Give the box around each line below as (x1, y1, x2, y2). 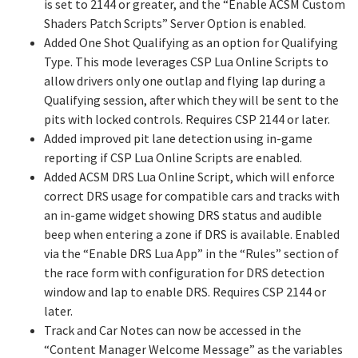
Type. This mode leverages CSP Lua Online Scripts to (44, 54, 328, 70)
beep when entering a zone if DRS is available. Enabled (44, 226, 340, 242)
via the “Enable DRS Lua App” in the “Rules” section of (44, 245, 339, 261)
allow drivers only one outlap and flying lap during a (44, 73, 325, 89)
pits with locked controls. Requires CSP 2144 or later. (44, 111, 330, 127)
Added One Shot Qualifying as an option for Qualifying (44, 34, 338, 50)
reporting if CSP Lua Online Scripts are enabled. (44, 149, 302, 165)
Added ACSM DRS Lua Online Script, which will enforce (44, 169, 335, 185)
